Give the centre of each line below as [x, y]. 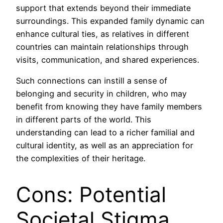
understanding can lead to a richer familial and [105, 132]
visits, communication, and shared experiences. [108, 59]
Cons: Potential [91, 194]
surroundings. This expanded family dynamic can [110, 21]
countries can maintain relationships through [102, 47]
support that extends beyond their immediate [103, 8]
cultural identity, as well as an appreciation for [105, 145]
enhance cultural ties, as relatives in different [103, 34]
